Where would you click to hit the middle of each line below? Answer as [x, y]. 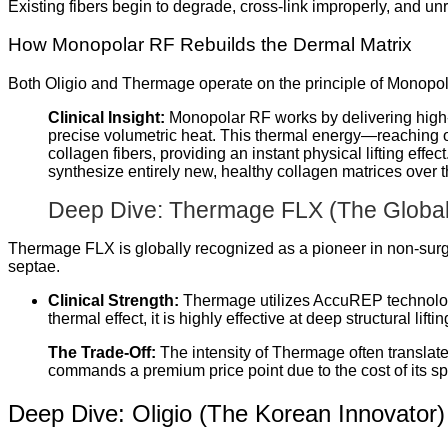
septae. [34, 267]
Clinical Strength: [113, 301]
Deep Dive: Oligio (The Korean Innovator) [226, 414]
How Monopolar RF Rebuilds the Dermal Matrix [210, 45]
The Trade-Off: [102, 353]
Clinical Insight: [106, 118]
